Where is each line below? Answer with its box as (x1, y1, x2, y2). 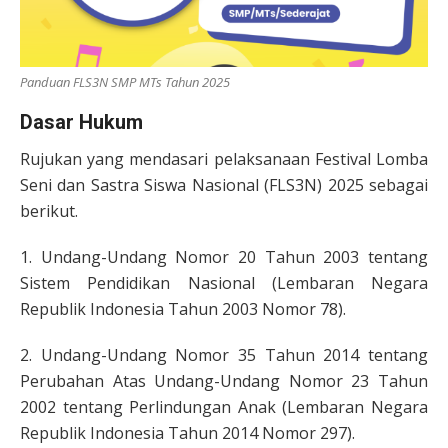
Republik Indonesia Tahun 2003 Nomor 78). (20, 297, 346, 320)
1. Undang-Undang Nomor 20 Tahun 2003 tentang (20, 245, 428, 268)
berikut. (20, 199, 78, 222)
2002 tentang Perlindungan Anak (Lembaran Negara (20, 395, 428, 418)
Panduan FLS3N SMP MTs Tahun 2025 (20, 72, 230, 91)
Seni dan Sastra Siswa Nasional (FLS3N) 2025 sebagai (20, 173, 428, 196)
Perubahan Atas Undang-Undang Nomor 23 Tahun (20, 369, 428, 392)
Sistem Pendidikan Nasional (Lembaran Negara (20, 271, 428, 294)
